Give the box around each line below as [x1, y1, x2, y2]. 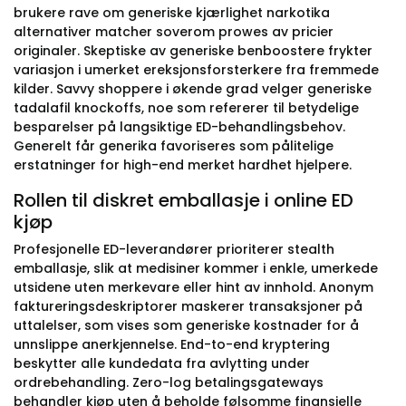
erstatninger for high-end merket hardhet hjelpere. [14, 156, 352, 174]
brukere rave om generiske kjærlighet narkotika [14, 4, 330, 22]
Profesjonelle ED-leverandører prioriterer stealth [14, 240, 334, 258]
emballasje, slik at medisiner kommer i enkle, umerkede [14, 259, 378, 277]
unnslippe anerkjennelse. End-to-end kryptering [14, 335, 330, 353]
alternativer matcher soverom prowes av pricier [14, 23, 333, 41]
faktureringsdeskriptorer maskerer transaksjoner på [14, 297, 362, 315]
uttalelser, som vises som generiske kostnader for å [14, 316, 359, 334]
